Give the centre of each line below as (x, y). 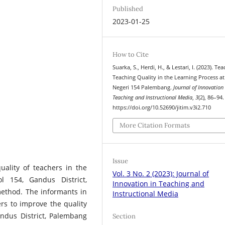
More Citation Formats (155, 125)
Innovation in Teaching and (159, 183)
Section (124, 216)
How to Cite (131, 55)
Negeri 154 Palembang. (143, 88)
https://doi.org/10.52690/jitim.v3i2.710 (162, 108)
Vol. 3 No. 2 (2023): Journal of (161, 173)
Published (128, 9)
